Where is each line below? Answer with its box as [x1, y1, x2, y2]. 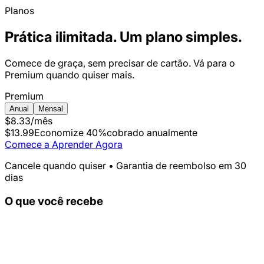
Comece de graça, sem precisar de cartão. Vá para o [5, 57, 235, 69]
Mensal [38, 104, 63, 113]
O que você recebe [5, 194, 103, 208]
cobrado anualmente [107, 126, 197, 138]
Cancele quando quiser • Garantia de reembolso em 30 [5, 159, 246, 171]
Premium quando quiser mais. [5, 68, 134, 81]
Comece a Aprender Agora [5, 138, 123, 150]
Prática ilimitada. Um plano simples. [5, 28, 242, 45]
